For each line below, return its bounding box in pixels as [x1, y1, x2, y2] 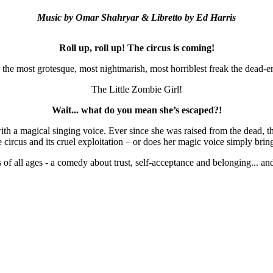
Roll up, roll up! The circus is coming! [58, 43, 214, 54]
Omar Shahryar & [76, 12, 151, 23]
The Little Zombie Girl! [91, 84, 182, 95]
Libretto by [151, 12, 196, 23]
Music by [37, 12, 76, 23]
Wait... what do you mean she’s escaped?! [51, 105, 222, 116]
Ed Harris [196, 12, 236, 23]
